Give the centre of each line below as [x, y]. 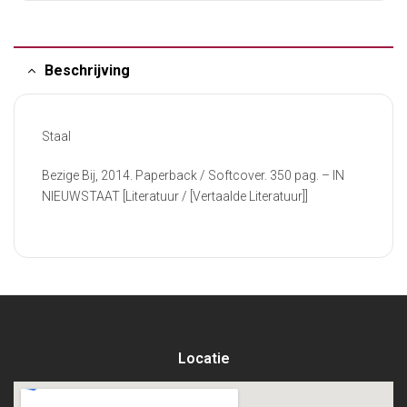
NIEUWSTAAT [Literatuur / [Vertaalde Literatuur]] [175, 196]
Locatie [203, 358]
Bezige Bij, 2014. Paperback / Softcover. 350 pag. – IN [193, 175]
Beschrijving [87, 71]
